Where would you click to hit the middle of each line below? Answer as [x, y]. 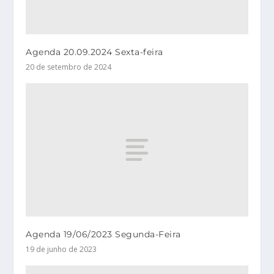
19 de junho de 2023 [61, 249]
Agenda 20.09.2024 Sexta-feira [94, 52]
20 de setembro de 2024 [69, 67]
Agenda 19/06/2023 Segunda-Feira [103, 234]
